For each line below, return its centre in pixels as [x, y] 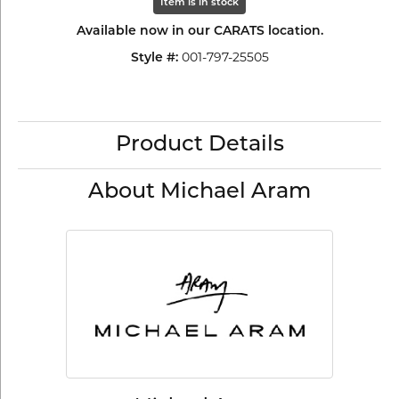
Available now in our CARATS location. [199, 32]
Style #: [154, 59]
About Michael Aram [199, 193]
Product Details [199, 146]
